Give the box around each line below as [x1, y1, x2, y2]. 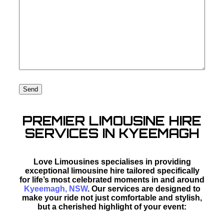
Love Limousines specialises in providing [33, 157, 191, 166]
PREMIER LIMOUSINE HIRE [22, 112, 201, 128]
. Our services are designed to [87, 184, 200, 193]
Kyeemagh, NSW [23, 184, 87, 193]
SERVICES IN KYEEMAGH [24, 125, 199, 141]
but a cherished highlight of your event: [37, 202, 186, 211]
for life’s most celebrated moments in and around [19, 175, 204, 184]
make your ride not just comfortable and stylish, [22, 193, 202, 202]
